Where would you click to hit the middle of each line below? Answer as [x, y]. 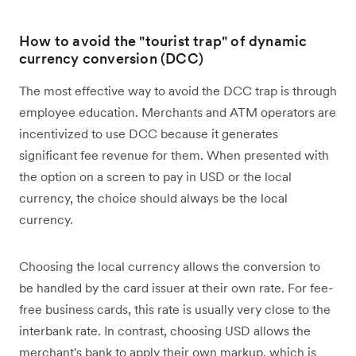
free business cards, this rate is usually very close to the [175, 310]
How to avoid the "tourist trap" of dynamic [163, 41]
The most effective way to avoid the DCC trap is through [178, 91]
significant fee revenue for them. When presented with [174, 155]
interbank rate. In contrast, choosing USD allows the [165, 331]
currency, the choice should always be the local [153, 198]
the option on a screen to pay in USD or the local [155, 177]
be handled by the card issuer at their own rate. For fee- [176, 288]
